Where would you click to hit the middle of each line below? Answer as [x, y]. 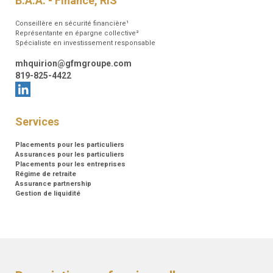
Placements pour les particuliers [70, 145]
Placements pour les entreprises [70, 165]
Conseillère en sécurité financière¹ [72, 24]
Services [37, 122]
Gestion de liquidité [48, 194]
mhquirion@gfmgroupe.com [73, 64]
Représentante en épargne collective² [77, 34]
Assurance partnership [53, 184]
